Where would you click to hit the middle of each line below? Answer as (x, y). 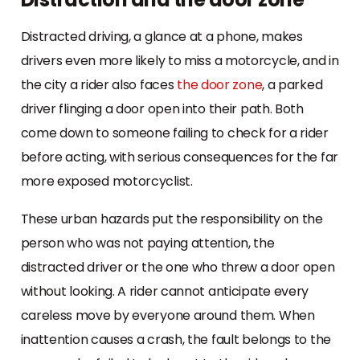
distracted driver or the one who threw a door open (178, 267)
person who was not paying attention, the (147, 243)
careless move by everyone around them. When (168, 315)
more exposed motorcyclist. (106, 181)
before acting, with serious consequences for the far (179, 157)
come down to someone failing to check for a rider (174, 133)
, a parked (292, 84)
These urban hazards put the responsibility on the (172, 219)
